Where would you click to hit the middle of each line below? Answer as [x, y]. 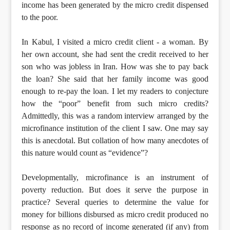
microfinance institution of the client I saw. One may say [115, 128]
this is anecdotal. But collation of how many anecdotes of [115, 141]
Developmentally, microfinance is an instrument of [115, 178]
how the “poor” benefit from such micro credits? [115, 104]
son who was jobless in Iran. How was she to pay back [115, 67]
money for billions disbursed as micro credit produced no [115, 215]
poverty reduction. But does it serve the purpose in [115, 190]
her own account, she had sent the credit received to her [115, 54]
